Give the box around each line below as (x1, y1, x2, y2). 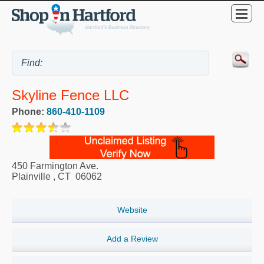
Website (117, 204, 147, 214)
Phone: (12, 106, 47, 117)
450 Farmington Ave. (12, 160, 98, 171)
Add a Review (106, 233, 158, 243)
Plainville (12, 171, 51, 181)
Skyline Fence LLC (12, 87, 129, 103)
